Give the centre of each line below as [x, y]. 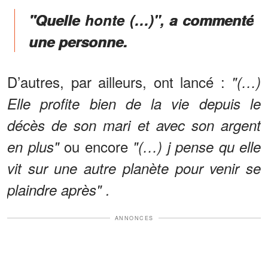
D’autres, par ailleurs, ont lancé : [119, 81]
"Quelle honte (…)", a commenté [141, 19]
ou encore [98, 146]
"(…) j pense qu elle [197, 146]
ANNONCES [134, 218]
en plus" [36, 146]
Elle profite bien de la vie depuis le [134, 103]
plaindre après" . [59, 189]
